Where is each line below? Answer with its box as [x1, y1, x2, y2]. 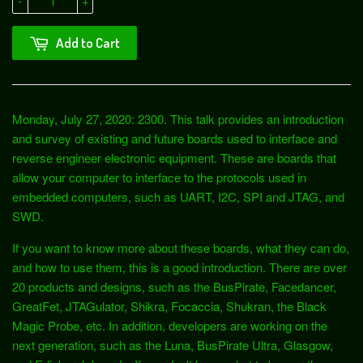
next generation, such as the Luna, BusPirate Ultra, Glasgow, [12, 335, 333, 353]
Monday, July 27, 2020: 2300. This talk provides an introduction [12, 109, 344, 127]
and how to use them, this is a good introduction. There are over [12, 258, 347, 275]
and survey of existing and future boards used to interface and [12, 129, 337, 147]
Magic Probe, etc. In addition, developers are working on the [12, 316, 327, 334]
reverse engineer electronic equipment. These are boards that [12, 148, 336, 166]
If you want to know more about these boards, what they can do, [12, 238, 349, 256]
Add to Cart [56, 33, 120, 51]
